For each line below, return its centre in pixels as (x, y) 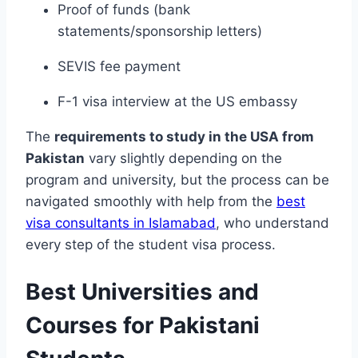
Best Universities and (142, 291)
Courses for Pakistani (143, 325)
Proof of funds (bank (124, 10)
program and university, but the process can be (177, 180)
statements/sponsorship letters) (160, 32)
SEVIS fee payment (119, 67)
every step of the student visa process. (151, 245)
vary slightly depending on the (183, 159)
